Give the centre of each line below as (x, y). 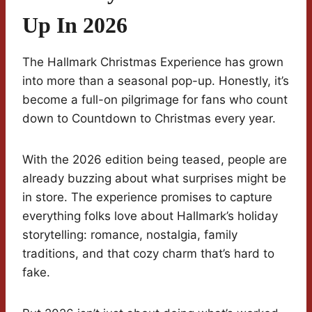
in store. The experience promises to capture (147, 197)
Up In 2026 (75, 25)
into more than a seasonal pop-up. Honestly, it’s (156, 81)
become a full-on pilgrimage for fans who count (155, 100)
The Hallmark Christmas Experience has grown (153, 62)
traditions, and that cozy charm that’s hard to (148, 254)
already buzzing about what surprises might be (154, 179)
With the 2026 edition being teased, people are (155, 160)
